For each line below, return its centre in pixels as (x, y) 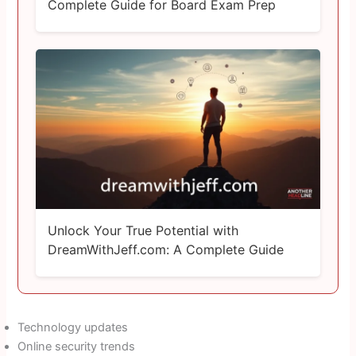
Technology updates (73, 327)
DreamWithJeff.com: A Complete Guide (165, 249)
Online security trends (77, 346)
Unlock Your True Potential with (143, 230)
